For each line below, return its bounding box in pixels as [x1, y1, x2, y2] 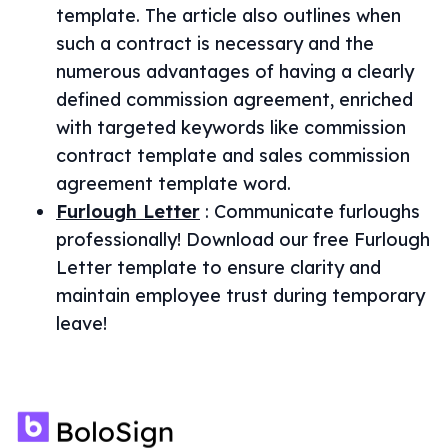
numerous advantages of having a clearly [56, 60, 414, 83]
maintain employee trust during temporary [56, 284, 425, 307]
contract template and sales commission [56, 144, 410, 167]
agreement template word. [56, 172, 291, 195]
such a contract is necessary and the [56, 32, 374, 55]
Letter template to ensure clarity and [56, 256, 381, 279]
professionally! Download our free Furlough [56, 228, 430, 251]
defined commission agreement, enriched [56, 88, 413, 111]
